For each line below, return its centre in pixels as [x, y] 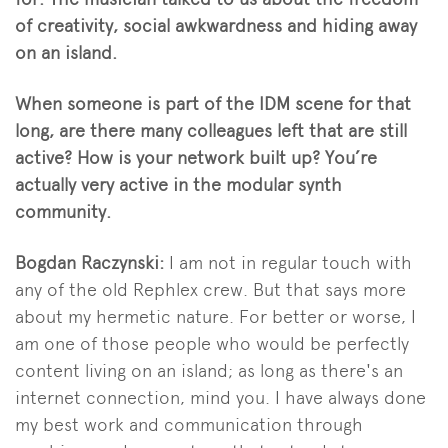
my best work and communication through [189, 424]
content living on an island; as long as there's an [209, 370]
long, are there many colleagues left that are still [211, 130]
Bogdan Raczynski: [89, 262]
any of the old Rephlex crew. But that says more [210, 289]
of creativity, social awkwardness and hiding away [216, 25]
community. [63, 211]
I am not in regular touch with [288, 262]
